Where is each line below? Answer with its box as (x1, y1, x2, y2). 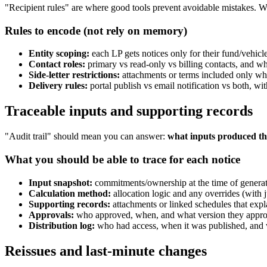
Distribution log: (29, 220, 95, 231)
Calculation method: (29, 188, 111, 198)
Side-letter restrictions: (29, 70, 120, 80)
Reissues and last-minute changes (5, 243, 207, 259)
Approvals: (29, 209, 74, 220)
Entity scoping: (29, 48, 89, 59)
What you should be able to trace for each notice (5, 153, 240, 166)
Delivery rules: (29, 80, 88, 91)
